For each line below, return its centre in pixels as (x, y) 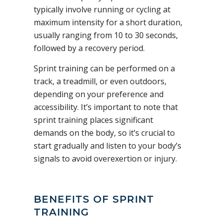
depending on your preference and (99, 94)
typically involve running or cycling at (102, 9)
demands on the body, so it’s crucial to (104, 133)
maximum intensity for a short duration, (108, 22)
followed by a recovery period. (89, 48)
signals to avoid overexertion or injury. (105, 158)
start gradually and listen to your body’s (108, 145)
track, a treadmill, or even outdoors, (100, 81)
